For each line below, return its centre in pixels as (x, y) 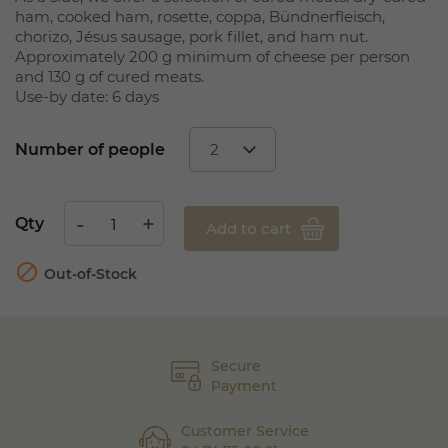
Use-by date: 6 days (87, 96)
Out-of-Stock (90, 273)
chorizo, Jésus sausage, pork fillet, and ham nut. (191, 36)
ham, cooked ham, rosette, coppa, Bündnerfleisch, (200, 16)
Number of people (90, 149)
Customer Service (245, 431)
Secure (236, 366)
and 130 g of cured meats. (109, 76)
